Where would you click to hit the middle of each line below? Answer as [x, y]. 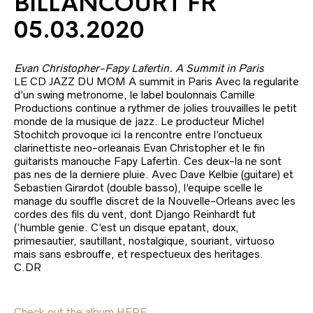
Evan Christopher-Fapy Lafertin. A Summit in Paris [139, 68]
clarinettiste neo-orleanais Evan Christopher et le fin [139, 148]
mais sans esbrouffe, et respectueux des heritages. [139, 254]
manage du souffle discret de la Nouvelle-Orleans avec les [155, 201]
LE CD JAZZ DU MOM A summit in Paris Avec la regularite [156, 81]
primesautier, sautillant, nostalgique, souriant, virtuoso [144, 241]
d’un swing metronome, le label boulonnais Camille [134, 95]
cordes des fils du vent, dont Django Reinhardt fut [135, 214]
